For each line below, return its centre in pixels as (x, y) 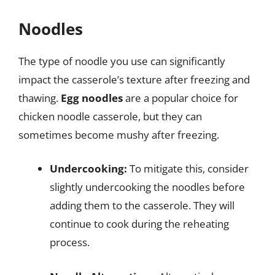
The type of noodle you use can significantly (122, 61)
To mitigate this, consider (188, 168)
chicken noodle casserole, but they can (110, 116)
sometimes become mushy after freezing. (119, 134)
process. (70, 242)
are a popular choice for (180, 98)
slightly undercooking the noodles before (147, 187)
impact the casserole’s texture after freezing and (134, 79)
